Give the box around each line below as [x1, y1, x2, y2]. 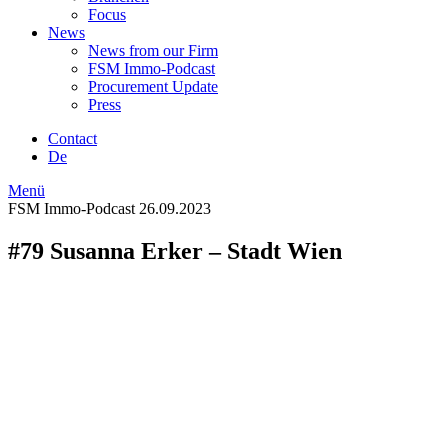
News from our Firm [88, 42, 218, 59]
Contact [48, 130, 97, 147]
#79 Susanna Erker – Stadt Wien [8, 237, 342, 264]
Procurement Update [88, 78, 218, 95]
